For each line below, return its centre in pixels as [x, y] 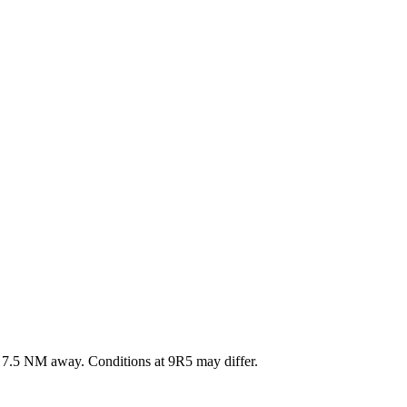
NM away [50, 361]
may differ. [225, 361]
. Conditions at [124, 361]
